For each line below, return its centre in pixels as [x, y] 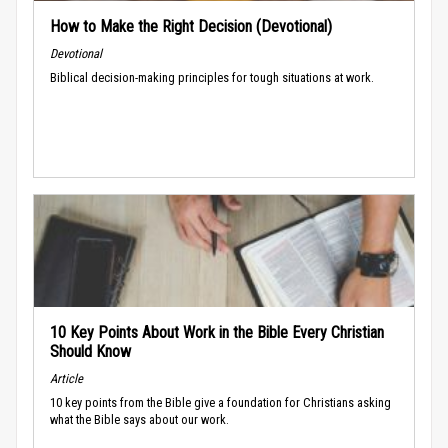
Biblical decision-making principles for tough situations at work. [212, 77]
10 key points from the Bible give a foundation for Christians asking [220, 402]
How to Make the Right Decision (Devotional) [191, 26]
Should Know [90, 351]
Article [66, 378]
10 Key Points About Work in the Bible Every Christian [217, 332]
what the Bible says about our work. [139, 419]
